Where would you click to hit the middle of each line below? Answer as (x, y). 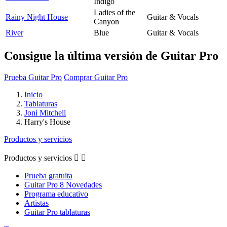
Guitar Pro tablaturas (57, 212)
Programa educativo (56, 194)
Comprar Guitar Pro (96, 77)
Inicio (33, 94)
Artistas (36, 203)
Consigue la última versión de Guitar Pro (111, 55)
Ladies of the (115, 12)
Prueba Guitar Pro (33, 77)
